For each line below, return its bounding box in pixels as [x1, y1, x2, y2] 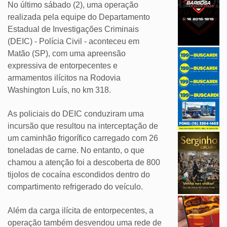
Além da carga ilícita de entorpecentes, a [8, 206, 154, 215]
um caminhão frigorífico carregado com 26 [8, 134, 158, 143]
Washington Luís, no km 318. [8, 86, 111, 95]
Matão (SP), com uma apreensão [8, 49, 126, 58]
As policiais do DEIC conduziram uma [8, 109, 144, 119]
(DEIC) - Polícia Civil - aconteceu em [8, 37, 139, 46]
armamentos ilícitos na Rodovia [8, 73, 121, 83]
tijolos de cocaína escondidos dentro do [8, 170, 150, 179]
